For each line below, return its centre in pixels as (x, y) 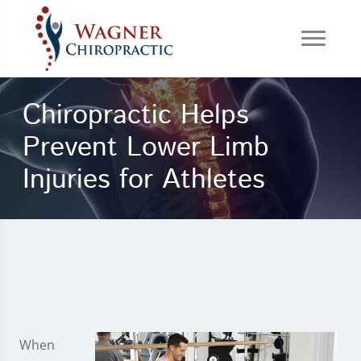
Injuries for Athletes (144, 180)
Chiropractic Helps (136, 116)
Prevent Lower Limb (146, 148)
